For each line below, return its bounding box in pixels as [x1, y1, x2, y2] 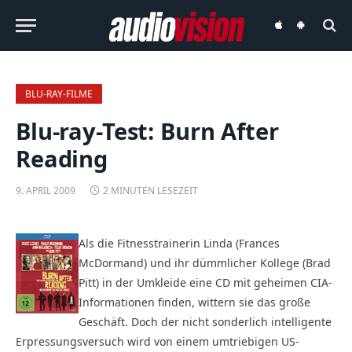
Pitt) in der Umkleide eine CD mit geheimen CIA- [79, 274, 332, 290]
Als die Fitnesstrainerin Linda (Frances [79, 235, 280, 251]
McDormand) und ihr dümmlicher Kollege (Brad [79, 255, 331, 270]
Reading [16, 143, 108, 174]
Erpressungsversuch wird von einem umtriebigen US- [16, 333, 299, 349]
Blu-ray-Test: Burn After [16, 115, 279, 146]
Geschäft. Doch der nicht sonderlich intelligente [79, 313, 332, 329]
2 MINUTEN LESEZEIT [103, 184, 198, 197]
